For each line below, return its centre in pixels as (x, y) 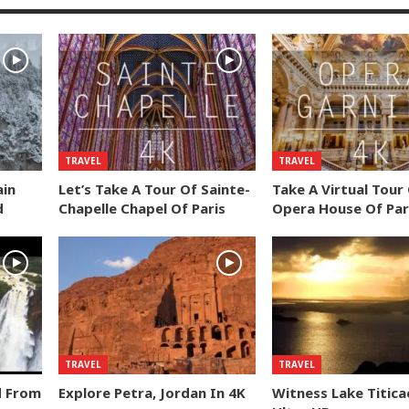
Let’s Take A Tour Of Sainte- (155, 189)
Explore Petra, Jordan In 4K (152, 393)
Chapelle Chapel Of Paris (142, 209)
